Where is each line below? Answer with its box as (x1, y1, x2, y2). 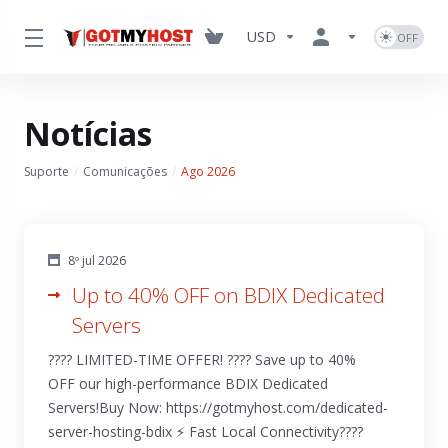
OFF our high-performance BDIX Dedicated (48, 374, 328, 393)
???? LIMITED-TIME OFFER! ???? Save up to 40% (48, 350, 356, 369)
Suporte (24, 163, 69, 180)
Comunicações (83, 163, 167, 180)
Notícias (24, 112, 152, 155)
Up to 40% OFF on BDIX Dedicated (72, 281, 385, 309)
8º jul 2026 (68, 252, 126, 269)
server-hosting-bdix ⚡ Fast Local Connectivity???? (48, 422, 363, 441)
